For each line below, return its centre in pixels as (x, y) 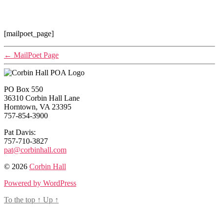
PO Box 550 (23, 89)
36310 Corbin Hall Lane (42, 98)
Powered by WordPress (40, 183)
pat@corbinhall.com (35, 150)
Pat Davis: (20, 132)
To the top (21, 199)
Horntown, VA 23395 (38, 107)
